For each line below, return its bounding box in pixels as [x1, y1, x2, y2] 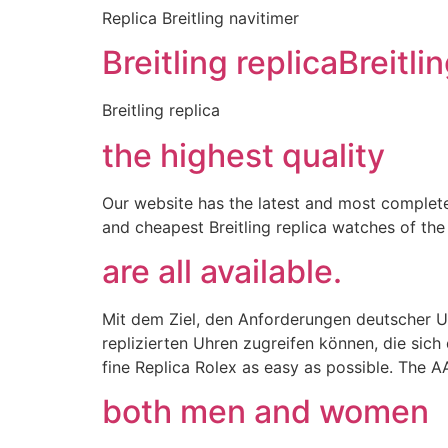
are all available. [102, 251, 342, 291]
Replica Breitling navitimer [102, 7, 299, 28]
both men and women [102, 392, 429, 432]
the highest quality [102, 135, 385, 175]
